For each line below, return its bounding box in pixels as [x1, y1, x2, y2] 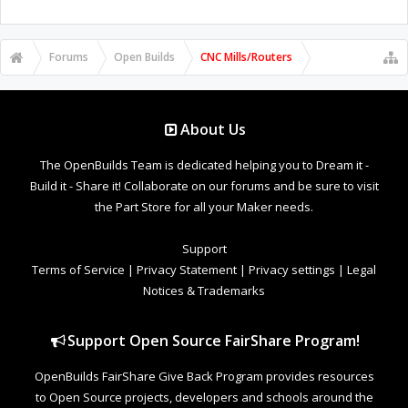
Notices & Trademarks [143, 281, 265, 299]
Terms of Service [32, 260, 125, 278]
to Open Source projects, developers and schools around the [35, 388, 373, 405]
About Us [180, 118, 247, 139]
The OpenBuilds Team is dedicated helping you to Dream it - [39, 156, 369, 173]
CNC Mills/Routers [200, 48, 292, 65]
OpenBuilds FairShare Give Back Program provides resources [34, 367, 374, 384]
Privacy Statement [137, 260, 237, 278]
